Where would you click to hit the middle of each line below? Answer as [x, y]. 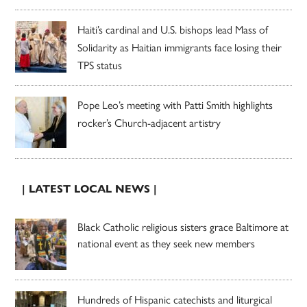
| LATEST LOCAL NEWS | [90, 188]
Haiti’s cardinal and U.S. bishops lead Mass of [173, 29]
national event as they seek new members [167, 243]
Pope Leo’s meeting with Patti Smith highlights [175, 105]
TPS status [100, 65]
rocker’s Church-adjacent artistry [149, 123]
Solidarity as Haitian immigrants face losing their [180, 47]
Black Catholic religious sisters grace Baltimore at [183, 227]
